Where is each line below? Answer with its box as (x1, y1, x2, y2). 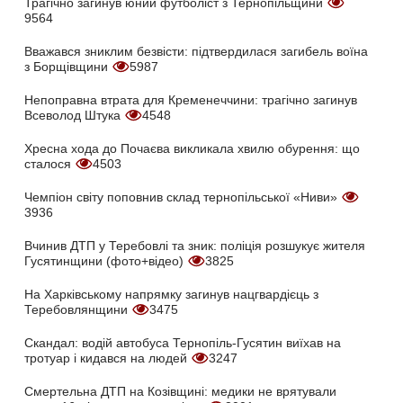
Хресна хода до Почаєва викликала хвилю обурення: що (24, 141, 360, 157)
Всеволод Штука (24, 108, 124, 123)
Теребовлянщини (24, 302, 131, 318)
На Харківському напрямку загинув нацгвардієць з (24, 287, 318, 302)
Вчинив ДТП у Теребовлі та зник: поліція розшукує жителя (24, 238, 365, 254)
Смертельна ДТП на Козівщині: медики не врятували (24, 384, 336, 399)
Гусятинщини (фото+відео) (24, 254, 187, 269)
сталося (24, 157, 75, 172)
